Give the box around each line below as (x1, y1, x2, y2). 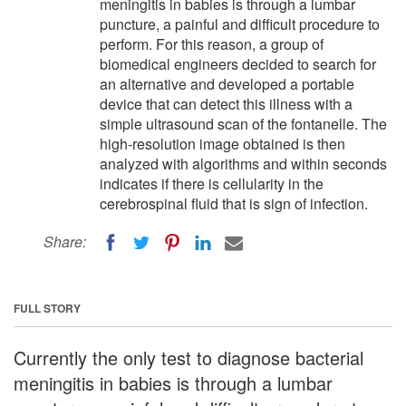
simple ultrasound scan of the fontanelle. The (100, 113, 387, 134)
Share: (43, 231, 86, 252)
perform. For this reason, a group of (100, 34, 324, 54)
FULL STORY (14, 299, 81, 316)
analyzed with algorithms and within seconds (100, 153, 387, 174)
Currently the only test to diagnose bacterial (14, 343, 363, 371)
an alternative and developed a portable (100, 73, 354, 94)
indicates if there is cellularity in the (100, 173, 324, 194)
